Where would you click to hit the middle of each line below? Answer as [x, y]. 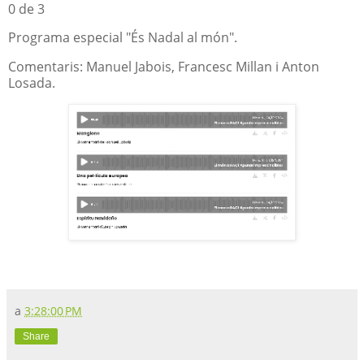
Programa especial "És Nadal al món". [123, 38]
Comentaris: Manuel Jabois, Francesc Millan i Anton [164, 67]
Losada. [35, 83]
